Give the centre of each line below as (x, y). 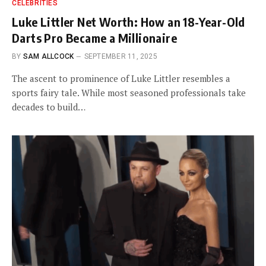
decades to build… (49, 107)
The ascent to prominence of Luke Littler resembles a (121, 78)
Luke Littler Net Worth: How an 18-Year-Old (129, 21)
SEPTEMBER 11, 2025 (121, 56)
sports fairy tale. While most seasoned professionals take (129, 92)
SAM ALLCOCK (48, 56)
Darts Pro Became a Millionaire (94, 37)
